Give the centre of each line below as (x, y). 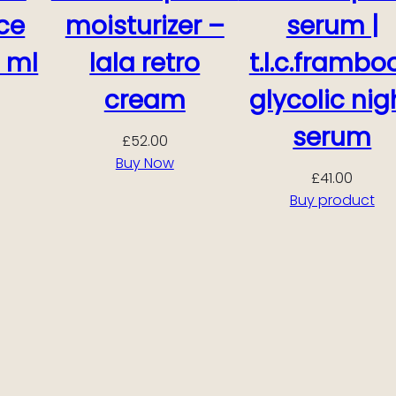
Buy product (332, 200)
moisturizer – (145, 26)
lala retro (145, 63)
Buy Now (145, 163)
